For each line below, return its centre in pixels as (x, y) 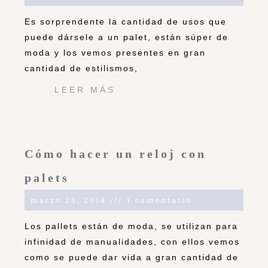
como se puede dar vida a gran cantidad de (132, 258)
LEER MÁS (85, 90)
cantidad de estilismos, (81, 68)
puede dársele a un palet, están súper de (127, 37)
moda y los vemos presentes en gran (115, 53)
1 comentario (158, 200)
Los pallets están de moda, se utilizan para (131, 226)
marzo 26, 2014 (70, 200)
